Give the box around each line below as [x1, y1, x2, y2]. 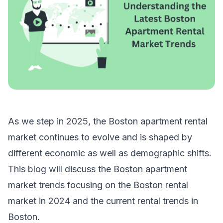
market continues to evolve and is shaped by [8, 131, 192, 142]
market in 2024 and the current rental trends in [8, 195, 198, 206]
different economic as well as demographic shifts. [8, 147, 212, 158]
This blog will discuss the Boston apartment [8, 163, 187, 174]
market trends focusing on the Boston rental [8, 179, 188, 190]
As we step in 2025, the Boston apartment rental [8, 115, 208, 126]
